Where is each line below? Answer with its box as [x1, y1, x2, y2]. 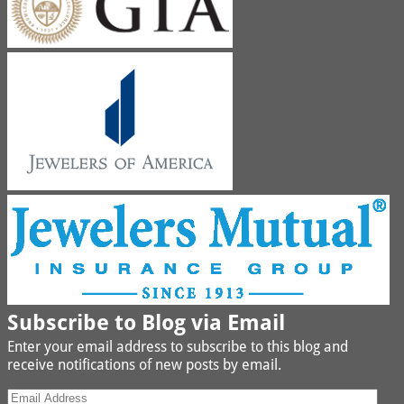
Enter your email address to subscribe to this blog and [7, 337, 348, 355]
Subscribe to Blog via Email [7, 309, 285, 335]
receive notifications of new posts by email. [7, 355, 281, 373]
